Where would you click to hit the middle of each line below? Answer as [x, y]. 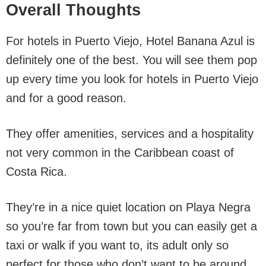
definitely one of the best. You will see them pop [132, 60]
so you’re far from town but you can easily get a [132, 226]
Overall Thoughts [73, 10]
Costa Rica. [37, 172]
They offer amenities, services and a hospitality [130, 134]
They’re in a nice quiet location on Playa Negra [128, 207]
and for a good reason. [66, 98]
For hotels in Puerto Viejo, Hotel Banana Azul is [130, 41]
